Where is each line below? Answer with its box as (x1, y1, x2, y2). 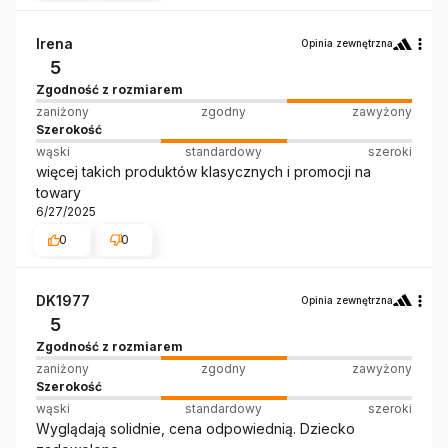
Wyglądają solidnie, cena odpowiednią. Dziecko (36, 419, 355, 437)
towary (36, 184, 81, 202)
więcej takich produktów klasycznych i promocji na (36, 163, 371, 181)
